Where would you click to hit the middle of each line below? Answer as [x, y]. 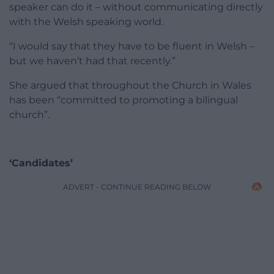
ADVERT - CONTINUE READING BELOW [137, 187]
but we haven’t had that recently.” [92, 61]
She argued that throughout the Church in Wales [130, 85]
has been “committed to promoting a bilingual [124, 100]
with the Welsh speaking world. [86, 21]
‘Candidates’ [43, 163]
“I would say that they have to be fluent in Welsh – [132, 46]
